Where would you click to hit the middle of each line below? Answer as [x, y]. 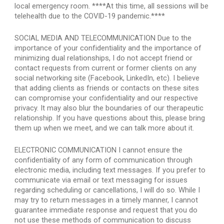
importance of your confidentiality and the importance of [108, 48]
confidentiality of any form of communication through [104, 160]
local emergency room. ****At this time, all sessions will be [112, 6]
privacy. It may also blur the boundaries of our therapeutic [109, 108]
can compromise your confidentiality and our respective [106, 98]
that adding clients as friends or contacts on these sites [107, 88]
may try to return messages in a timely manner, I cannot [106, 200]
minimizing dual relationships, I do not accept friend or [104, 58]
